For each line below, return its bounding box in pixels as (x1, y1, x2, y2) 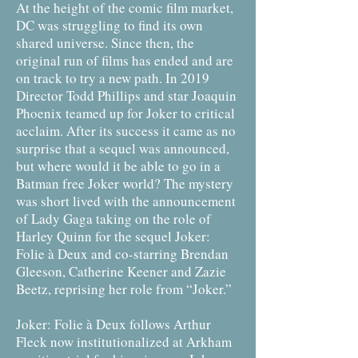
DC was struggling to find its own (16, 16, 203, 34)
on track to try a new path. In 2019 (16, 69, 209, 87)
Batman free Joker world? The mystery (16, 174, 233, 193)
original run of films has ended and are (16, 51, 233, 70)
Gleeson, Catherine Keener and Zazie (16, 262, 226, 280)
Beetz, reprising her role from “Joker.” (16, 280, 232, 298)
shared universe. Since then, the (16, 34, 194, 52)
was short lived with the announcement (16, 192, 236, 210)
